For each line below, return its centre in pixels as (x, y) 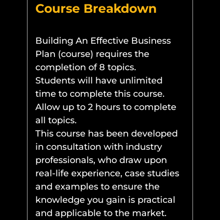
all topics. (56, 121)
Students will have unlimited (99, 81)
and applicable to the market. (101, 213)
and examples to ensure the (97, 187)
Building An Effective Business (103, 41)
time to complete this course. (100, 94)
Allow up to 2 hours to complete (106, 107)
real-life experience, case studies (107, 174)
